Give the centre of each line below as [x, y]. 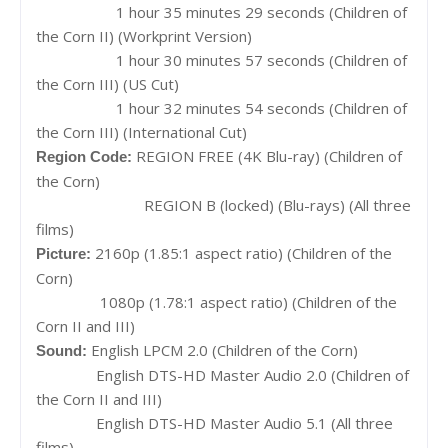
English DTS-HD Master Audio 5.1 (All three [244, 422]
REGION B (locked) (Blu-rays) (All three [271, 204]
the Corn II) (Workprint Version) [144, 35]
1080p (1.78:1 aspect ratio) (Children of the [240, 301]
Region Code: [86, 156]
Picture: [65, 253]
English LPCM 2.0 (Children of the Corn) [224, 349]
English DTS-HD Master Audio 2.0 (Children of [246, 374]
